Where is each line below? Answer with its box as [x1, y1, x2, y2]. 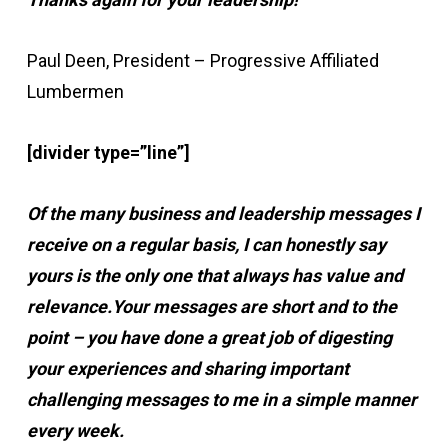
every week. [26, 420, 124, 441]
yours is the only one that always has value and [26, 265, 403, 286]
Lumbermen [26, 81, 124, 102]
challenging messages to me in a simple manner [26, 389, 417, 410]
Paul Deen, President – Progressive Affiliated [26, 50, 379, 71]
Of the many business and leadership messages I [26, 203, 420, 224]
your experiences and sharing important [26, 358, 349, 379]
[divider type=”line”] [26, 142, 190, 163]
